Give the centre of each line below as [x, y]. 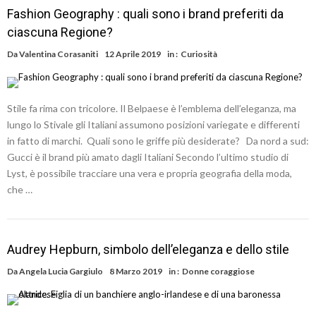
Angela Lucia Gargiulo [61, 271]
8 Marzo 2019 [136, 271]
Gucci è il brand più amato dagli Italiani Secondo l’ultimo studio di [148, 157]
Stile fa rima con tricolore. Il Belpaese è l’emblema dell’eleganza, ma [152, 108]
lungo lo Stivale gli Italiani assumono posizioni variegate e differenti [153, 124]
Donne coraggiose [218, 271]
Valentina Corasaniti [59, 54]
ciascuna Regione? [60, 32]
